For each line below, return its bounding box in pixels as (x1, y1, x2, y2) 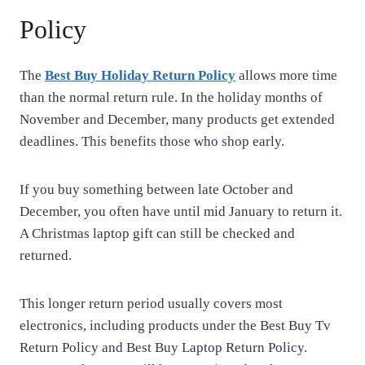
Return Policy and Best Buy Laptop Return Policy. (20, 340, 307, 355)
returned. (20, 248, 72, 263)
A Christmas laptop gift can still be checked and (20, 226, 295, 241)
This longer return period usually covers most (20, 296, 283, 311)
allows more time (235, 68, 337, 83)
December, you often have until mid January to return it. (20, 204, 342, 219)
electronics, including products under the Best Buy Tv (20, 318, 331, 333)
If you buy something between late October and (20, 182, 293, 197)
